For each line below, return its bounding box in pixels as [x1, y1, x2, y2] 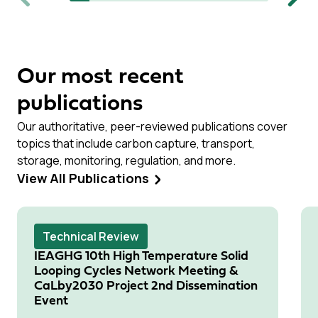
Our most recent [17, 66, 184, 89]
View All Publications [17, 170, 149, 187]
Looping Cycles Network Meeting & [34, 265, 238, 278]
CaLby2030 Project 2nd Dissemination [34, 280, 258, 293]
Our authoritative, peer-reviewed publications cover [17, 119, 287, 134]
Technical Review [43, 229, 139, 244]
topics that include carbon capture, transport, [17, 136, 255, 151]
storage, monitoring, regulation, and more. [17, 153, 236, 168]
